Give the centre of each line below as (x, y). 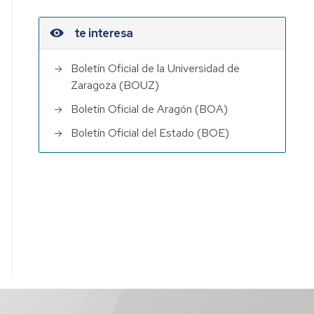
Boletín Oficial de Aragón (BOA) (150, 109)
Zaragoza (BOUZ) (115, 86)
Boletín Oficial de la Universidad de (156, 69)
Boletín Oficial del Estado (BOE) (150, 133)
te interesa (104, 33)
